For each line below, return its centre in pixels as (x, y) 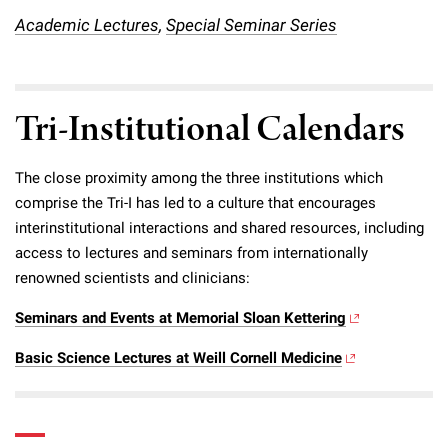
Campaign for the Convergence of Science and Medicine (188, 15)
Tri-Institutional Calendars (210, 130)
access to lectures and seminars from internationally (191, 252)
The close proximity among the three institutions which (199, 177)
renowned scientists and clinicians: (132, 277)
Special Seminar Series (251, 24)
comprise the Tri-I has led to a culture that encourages (195, 202)
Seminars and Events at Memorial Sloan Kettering (180, 317)
